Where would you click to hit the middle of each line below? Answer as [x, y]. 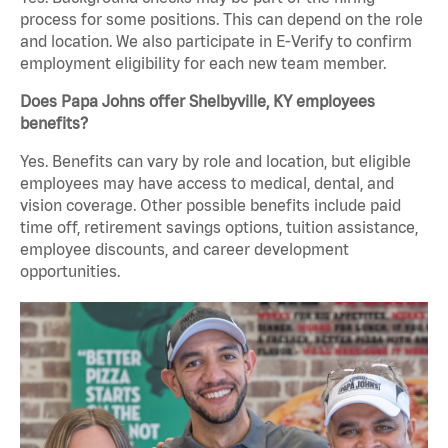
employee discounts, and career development [184, 249]
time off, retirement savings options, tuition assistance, [219, 227]
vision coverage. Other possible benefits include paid [210, 205]
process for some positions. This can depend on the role [221, 19]
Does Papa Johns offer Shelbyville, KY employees [197, 101]
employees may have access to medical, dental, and [207, 183]
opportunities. [70, 271]
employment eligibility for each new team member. [203, 63]
